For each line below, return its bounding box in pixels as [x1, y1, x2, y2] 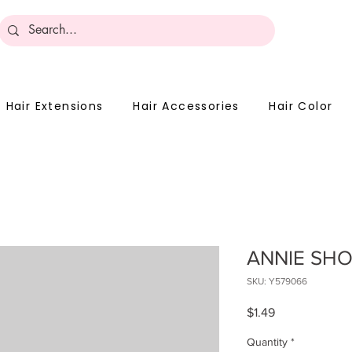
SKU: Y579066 [247, 276, 307, 287]
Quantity [247, 335, 288, 348]
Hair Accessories [133, 98, 240, 114]
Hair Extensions [5, 98, 104, 114]
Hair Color [269, 98, 333, 114]
